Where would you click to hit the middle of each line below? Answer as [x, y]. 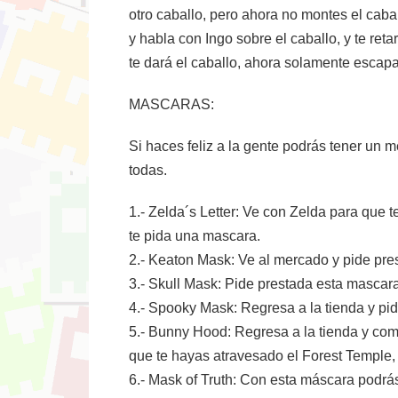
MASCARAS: [171, 104]
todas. [148, 170]
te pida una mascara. [195, 236]
